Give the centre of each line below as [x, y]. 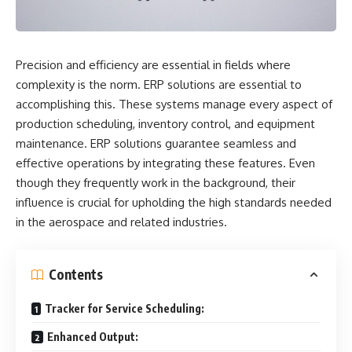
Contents [76, 275]
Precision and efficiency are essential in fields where [153, 65]
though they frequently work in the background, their [156, 183]
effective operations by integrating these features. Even [165, 163]
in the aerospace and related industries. [121, 222]
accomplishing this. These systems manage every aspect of [174, 104]
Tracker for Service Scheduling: [125, 308]
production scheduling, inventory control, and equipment [165, 124]
